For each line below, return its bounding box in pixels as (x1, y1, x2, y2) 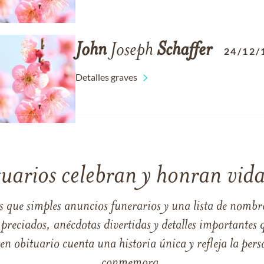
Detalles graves (75, 71, 137, 82)
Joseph (107, 41, 157, 60)
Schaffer (157, 41, 212, 60)
